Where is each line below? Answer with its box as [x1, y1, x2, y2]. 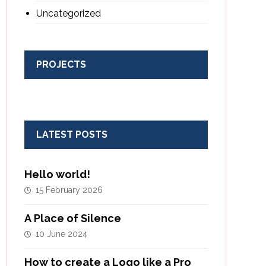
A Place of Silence [24, 212, 121, 224]
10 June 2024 [35, 229, 87, 239]
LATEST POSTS [36, 129, 107, 140]
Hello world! [24, 168, 90, 180]
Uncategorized [36, 8, 101, 19]
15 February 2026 [35, 185, 103, 195]
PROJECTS [36, 59, 86, 70]
